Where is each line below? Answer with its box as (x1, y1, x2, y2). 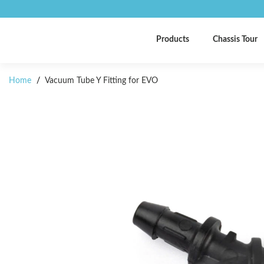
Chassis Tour (213, 35, 258, 44)
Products (156, 35, 189, 44)
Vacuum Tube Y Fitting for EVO (43, 77, 158, 85)
